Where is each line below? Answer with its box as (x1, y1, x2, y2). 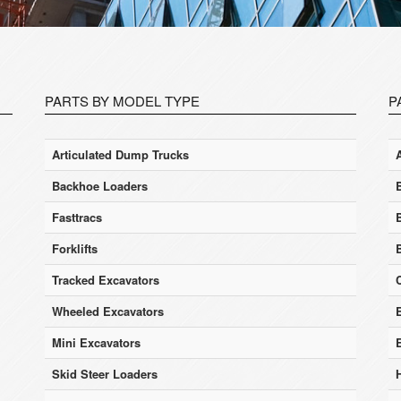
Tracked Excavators (52, 271, 159, 288)
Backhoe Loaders (52, 177, 148, 194)
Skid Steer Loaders (52, 365, 158, 382)
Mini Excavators (52, 334, 141, 351)
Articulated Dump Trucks (52, 146, 189, 163)
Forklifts (52, 240, 98, 257)
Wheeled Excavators (52, 303, 164, 320)
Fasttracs (52, 209, 102, 226)
